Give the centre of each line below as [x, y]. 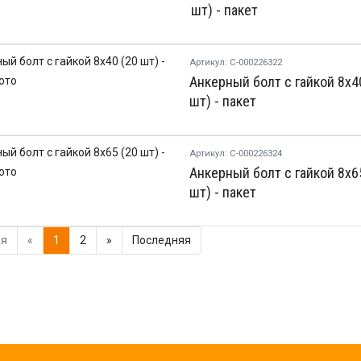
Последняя [161, 240]
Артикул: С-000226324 [235, 153]
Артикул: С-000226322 [235, 62]
